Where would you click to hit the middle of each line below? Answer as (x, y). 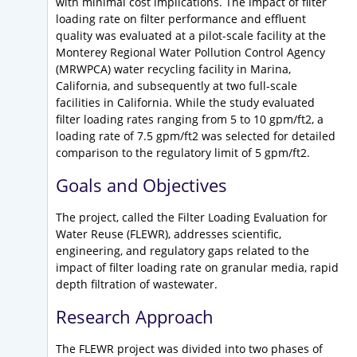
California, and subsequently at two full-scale (177, 86)
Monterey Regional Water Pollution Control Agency (190, 53)
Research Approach (135, 317)
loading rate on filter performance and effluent (181, 19)
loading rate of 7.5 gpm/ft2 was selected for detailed (196, 136)
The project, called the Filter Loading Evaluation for (192, 218)
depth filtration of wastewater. (137, 284)
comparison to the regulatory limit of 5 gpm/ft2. (183, 153)
